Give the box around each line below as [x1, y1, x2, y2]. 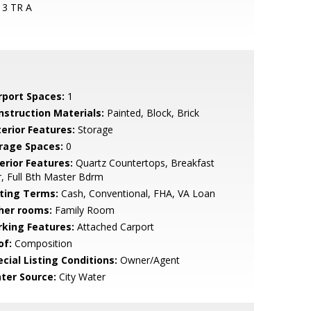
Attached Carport [74, 220, 154, 233]
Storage [74, 123, 113, 136]
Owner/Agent [117, 253, 180, 267]
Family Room [51, 203, 115, 217]
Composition [11, 237, 72, 250]
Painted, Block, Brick [103, 106, 199, 119]
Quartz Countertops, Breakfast [72, 156, 215, 169]
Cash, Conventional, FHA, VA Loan [58, 187, 215, 200]
